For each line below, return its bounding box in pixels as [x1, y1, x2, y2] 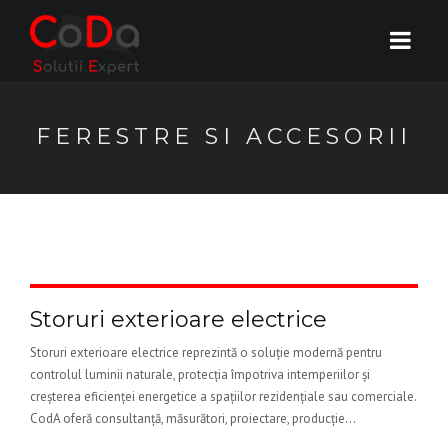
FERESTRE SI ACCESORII [36, 123, 412, 150]
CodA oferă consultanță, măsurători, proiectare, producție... [30, 410, 356, 427]
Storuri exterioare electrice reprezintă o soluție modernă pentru [30, 344, 382, 361]
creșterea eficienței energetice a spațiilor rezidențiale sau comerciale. [30, 388, 416, 405]
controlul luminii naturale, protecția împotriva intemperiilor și [30, 366, 370, 383]
